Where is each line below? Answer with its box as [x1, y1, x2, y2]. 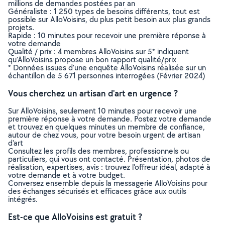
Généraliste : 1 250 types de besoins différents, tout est [8, 6, 200, 17]
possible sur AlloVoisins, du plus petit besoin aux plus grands [8, 14, 210, 25]
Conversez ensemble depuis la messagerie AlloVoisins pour [8, 178, 207, 188]
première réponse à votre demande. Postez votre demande [8, 114, 211, 124]
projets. [8, 22, 34, 33]
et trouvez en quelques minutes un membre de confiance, [8, 122, 205, 132]
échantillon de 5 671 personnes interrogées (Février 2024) [8, 70, 205, 81]
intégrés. [8, 194, 38, 204]
